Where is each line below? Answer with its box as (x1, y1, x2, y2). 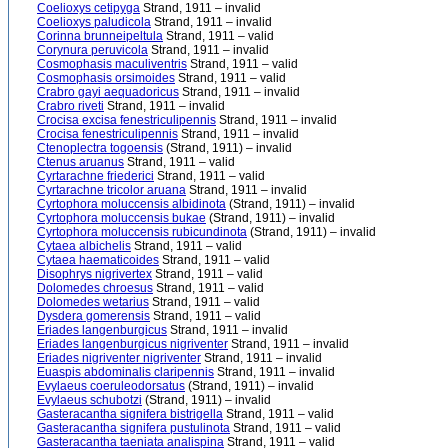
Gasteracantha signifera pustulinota (37, 421, 230, 435)
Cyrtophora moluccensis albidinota (37, 197, 226, 211)
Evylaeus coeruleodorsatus (37, 379, 185, 393)
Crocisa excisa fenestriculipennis (37, 113, 216, 127)
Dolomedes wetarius (37, 295, 149, 309)
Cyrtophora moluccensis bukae (37, 211, 206, 225)
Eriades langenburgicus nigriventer (37, 337, 228, 351)
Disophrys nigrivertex (37, 267, 152, 281)
